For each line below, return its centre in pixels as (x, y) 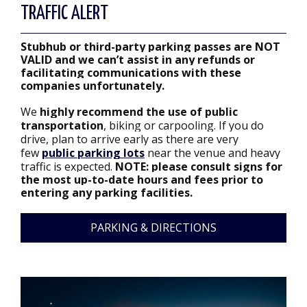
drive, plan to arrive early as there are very (130, 139)
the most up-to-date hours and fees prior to (142, 180)
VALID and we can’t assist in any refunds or (138, 60)
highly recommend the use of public (139, 112)
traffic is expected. (68, 167)
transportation (62, 125)
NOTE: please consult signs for (199, 167)
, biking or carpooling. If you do (184, 125)
